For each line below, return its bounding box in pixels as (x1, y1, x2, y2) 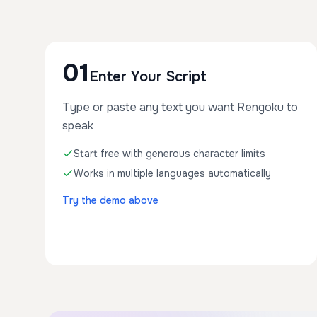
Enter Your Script (89, 68, 207, 86)
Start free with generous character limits (74, 147, 265, 160)
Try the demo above (62, 194, 158, 207)
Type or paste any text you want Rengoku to (62, 100, 298, 115)
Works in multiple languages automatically (74, 167, 271, 180)
